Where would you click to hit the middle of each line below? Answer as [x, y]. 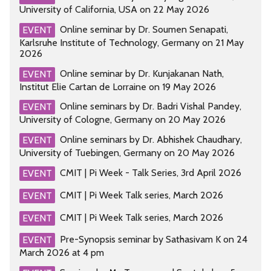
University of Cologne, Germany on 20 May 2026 [122, 120]
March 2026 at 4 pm [62, 253]
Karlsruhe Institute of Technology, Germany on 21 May [132, 42]
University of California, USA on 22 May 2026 [114, 9]
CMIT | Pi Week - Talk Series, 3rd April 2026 [151, 172]
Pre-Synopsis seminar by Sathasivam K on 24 [154, 240]
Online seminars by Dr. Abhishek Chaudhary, [151, 140]
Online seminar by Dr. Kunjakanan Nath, [142, 73]
